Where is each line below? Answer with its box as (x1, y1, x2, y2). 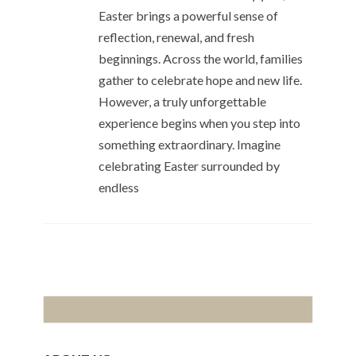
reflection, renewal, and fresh (99, 29, 254, 45)
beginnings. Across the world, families (99, 51, 303, 67)
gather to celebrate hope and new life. (99, 72, 302, 88)
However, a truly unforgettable (99, 94, 266, 110)
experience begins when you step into (99, 115, 300, 131)
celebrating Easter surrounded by (99, 158, 280, 174)
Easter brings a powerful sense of (99, 8, 278, 24)
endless (99, 180, 139, 195)
